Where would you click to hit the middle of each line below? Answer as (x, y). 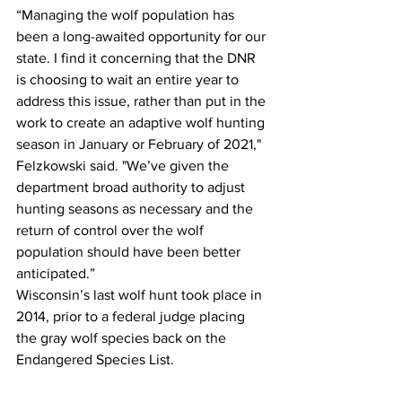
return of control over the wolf (112, 231)
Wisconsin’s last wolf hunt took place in (141, 295)
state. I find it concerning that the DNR (138, 58)
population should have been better (130, 252)
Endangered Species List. (97, 360)
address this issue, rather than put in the (143, 101)
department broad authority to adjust (132, 188)
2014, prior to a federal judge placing (132, 317)
